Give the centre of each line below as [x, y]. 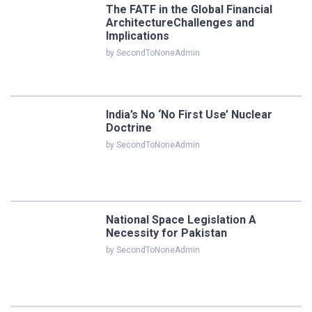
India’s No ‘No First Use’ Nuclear [189, 114]
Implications [138, 36]
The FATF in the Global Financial [189, 9]
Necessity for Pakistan [166, 233]
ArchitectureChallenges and [180, 22]
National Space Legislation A [181, 219]
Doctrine [129, 127]
